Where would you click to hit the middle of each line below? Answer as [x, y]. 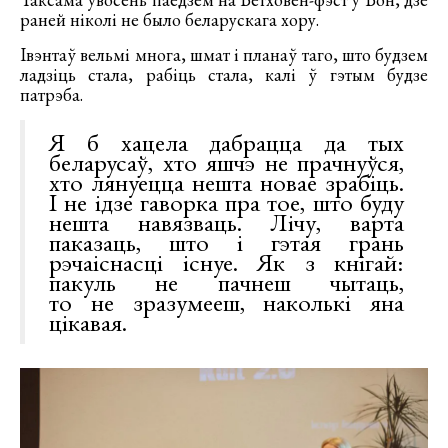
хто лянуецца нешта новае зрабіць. [226, 181]
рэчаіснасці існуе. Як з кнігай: [226, 261]
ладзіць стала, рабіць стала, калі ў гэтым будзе [224, 74]
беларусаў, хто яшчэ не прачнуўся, [226, 161]
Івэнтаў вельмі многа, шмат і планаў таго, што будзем [224, 54]
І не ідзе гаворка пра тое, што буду [226, 201]
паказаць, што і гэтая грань [226, 241]
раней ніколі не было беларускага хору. [169, 19]
